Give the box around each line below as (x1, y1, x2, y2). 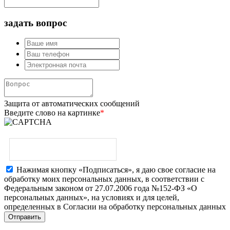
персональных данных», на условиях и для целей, (4, 193, 179, 202)
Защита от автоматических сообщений (4, 99, 140, 108)
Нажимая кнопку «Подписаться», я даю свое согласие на (16, 165, 216, 174)
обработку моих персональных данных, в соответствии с (4, 174, 204, 183)
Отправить (8, 213, 41, 221)
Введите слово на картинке (4, 108, 100, 118)
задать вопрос (4, 17, 67, 28)
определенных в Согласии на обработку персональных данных (4, 202, 226, 211)
